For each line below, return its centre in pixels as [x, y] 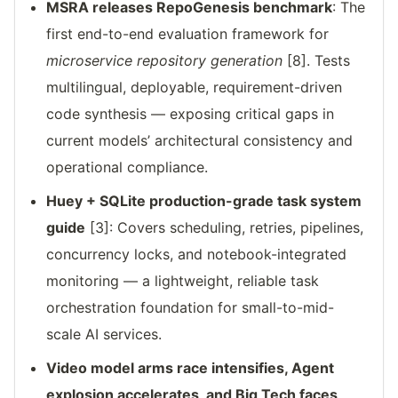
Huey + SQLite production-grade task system [204, 201]
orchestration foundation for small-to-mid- [191, 308]
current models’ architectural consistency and [200, 141]
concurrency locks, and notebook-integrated [197, 255]
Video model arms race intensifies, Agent [191, 368]
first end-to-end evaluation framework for [188, 34]
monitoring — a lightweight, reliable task [183, 281]
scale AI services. [104, 334]
